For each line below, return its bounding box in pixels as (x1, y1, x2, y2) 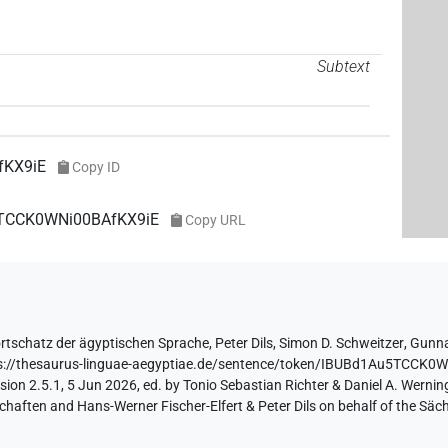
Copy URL (184, 212, 246, 229)
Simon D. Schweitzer (279, 335, 405, 353)
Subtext (316, 56, 370, 76)
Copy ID (71, 159, 120, 176)
